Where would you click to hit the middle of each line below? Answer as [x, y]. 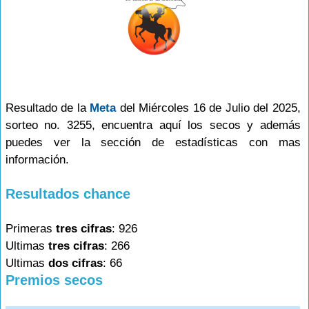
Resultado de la [48, 108]
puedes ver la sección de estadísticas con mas [153, 142]
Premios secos [54, 280]
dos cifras [76, 263]
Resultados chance [68, 194]
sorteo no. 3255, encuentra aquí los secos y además [153, 125]
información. [37, 160]
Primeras [31, 229]
